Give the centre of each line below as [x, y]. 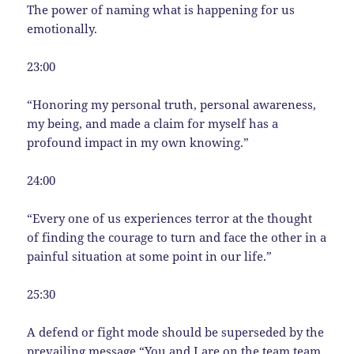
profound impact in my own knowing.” [138, 142]
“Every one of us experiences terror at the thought [170, 218]
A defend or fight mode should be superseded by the [176, 331]
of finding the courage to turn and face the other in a [177, 237]
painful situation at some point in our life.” [150, 256]
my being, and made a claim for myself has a [153, 123]
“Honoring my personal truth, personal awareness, [172, 104]
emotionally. [62, 28]
